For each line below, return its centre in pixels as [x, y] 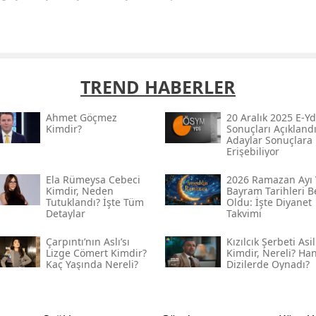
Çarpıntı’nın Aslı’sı [87, 241]
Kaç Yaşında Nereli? [92, 264]
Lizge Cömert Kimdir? [96, 253]
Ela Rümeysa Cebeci [93, 179]
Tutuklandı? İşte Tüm [95, 202]
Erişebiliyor [253, 151]
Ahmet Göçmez [81, 117]
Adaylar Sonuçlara [269, 140]
